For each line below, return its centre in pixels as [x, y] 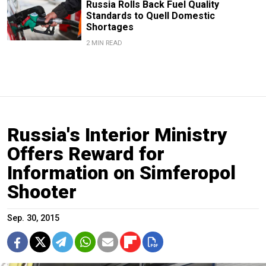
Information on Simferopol [121, 172]
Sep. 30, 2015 [33, 218]
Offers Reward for [86, 153]
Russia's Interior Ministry [117, 134]
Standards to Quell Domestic [150, 15]
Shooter [42, 191]
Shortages [110, 27]
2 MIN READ [104, 43]
